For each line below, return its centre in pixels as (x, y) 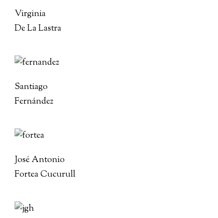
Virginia (30, 14)
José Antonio (40, 160)
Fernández (34, 102)
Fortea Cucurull (45, 175)
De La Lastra (38, 29)
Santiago (31, 87)
